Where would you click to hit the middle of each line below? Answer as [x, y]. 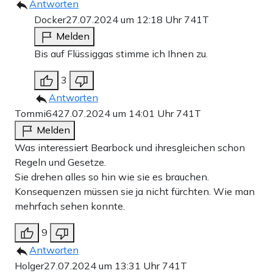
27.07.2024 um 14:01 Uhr [117, 113]
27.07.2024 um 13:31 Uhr [103, 265]
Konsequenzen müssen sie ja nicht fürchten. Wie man [135, 191]
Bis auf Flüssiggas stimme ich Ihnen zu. [121, 53]
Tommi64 [36, 113]
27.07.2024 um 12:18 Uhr [125, 19]
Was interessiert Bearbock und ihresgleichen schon [130, 147]
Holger [29, 265]
